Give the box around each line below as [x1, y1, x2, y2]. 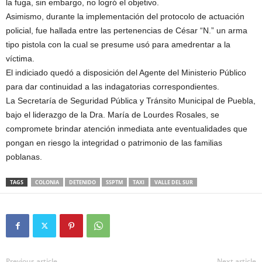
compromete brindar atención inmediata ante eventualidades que [6, 124, 247, 134]
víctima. [6, 54, 35, 64]
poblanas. [6, 152, 42, 162]
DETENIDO [69, 178, 96, 187]
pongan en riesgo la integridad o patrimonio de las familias [6, 138, 222, 148]
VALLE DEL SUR [154, 178, 193, 187]
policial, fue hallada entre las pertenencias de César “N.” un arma [6, 26, 247, 36]
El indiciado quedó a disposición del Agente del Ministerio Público [6, 68, 246, 78]
